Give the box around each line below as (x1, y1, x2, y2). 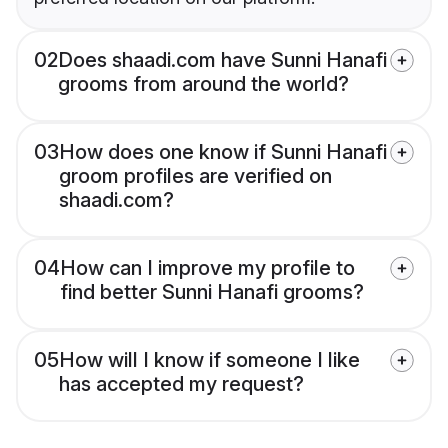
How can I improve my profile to (60, 256, 355, 281)
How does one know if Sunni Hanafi (59, 140, 387, 165)
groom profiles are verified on (59, 164, 332, 189)
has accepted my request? (59, 372, 304, 397)
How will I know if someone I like (59, 348, 360, 373)
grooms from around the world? (58, 72, 349, 97)
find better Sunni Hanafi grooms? (60, 280, 364, 305)
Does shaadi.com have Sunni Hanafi (58, 48, 387, 73)
